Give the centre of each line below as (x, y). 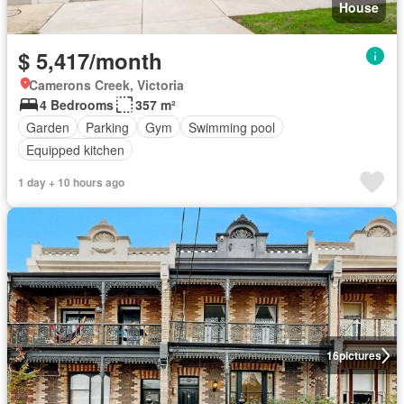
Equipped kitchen (75, 149)
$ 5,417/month (90, 60)
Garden (48, 127)
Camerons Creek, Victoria (106, 85)
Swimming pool (232, 127)
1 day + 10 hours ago (71, 182)
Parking (107, 127)
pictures (360, 355)
